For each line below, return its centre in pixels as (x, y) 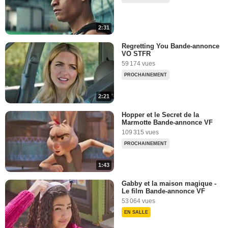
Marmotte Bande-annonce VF (167, 122)
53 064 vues (138, 201)
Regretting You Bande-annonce (170, 46)
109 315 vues (140, 132)
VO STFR (136, 53)
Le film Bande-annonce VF (163, 191)
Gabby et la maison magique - (169, 184)
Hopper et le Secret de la (160, 115)
